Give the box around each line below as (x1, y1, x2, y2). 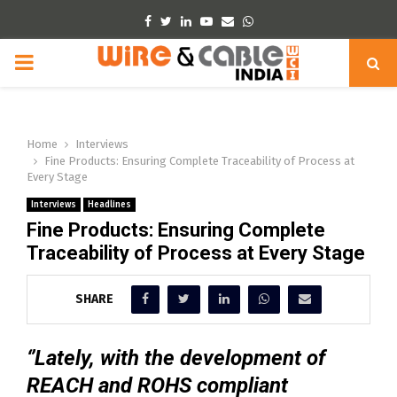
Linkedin (190, 13, 237, 28)
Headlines (88, 199, 131, 210)
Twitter (170, 13, 210, 28)
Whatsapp (252, 13, 309, 28)
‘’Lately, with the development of (27, 345, 325, 370)
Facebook (150, 13, 205, 28)
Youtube (211, 13, 258, 28)
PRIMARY (13, 50, 97, 74)
